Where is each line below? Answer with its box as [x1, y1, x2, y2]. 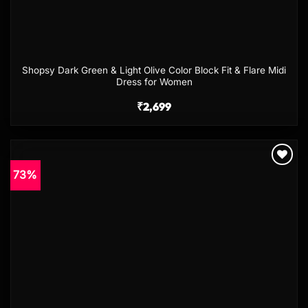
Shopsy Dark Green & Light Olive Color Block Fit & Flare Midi [22, 65, 286, 76]
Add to [263, 170, 289, 180]
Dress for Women [115, 76, 192, 88]
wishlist [262, 179, 291, 190]
